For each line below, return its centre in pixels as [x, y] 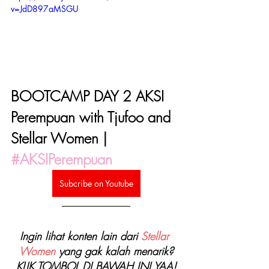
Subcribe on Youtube [96, 183]
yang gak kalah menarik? [114, 251]
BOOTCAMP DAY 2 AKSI [89, 96]
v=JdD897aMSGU [45, 9]
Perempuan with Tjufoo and [93, 117]
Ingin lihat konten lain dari [80, 236]
